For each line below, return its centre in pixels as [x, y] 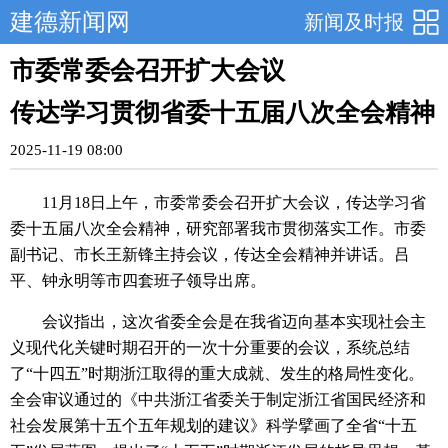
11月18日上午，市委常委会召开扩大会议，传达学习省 [234, 202]
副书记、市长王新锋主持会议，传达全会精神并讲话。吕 [210, 254]
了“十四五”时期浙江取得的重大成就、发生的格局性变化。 [217, 373]
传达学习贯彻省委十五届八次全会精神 [222, 112]
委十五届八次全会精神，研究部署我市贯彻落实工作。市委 [218, 228]
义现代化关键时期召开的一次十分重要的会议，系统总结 [210, 347]
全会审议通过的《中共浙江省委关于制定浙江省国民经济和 [218, 399]
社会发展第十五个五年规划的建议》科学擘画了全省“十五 [213, 425]
